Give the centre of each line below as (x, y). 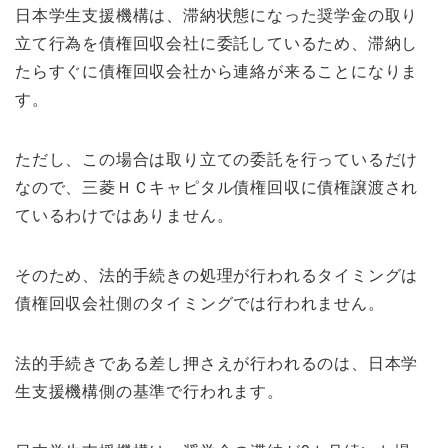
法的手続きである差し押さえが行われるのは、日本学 (217, 363)
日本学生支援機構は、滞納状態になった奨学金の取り (217, 15)
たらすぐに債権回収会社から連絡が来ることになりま (217, 71)
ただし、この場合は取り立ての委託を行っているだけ (217, 159)
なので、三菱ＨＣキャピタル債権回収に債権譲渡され (217, 187)
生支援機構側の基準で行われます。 (149, 391)
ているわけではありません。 (124, 215)
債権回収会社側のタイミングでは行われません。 (200, 303)
